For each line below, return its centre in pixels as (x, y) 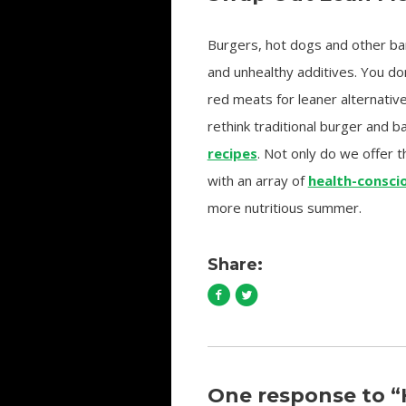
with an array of (257, 180)
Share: (235, 265)
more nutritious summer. (284, 208)
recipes (232, 153)
